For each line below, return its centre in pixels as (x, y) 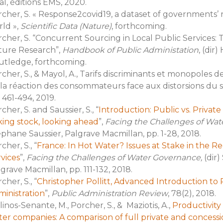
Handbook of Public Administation (130, 50)
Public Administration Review (109, 193)
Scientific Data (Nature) (66, 26)
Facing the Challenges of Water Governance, (114, 157)
